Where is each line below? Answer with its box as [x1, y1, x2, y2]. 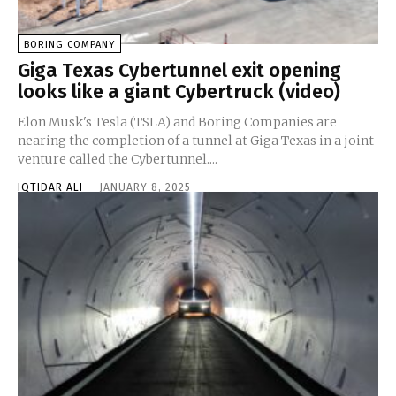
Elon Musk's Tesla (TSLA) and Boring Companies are [18, 113, 337, 130]
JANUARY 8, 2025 [99, 180, 191, 194]
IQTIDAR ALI [18, 180, 83, 194]
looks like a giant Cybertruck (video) [18, 79, 340, 103]
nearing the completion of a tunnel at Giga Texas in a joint [18, 132, 374, 148]
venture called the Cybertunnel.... [18, 150, 217, 167]
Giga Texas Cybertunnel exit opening [18, 57, 341, 82]
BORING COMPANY [24, 38, 115, 50]
